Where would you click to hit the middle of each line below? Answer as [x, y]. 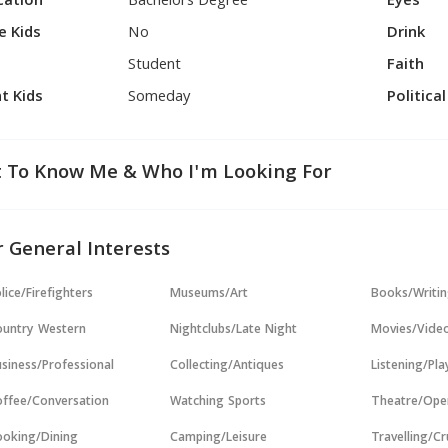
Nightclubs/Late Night [234, 330]
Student [155, 66]
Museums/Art [209, 294]
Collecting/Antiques [227, 366]
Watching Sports [218, 402]
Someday [160, 98]
